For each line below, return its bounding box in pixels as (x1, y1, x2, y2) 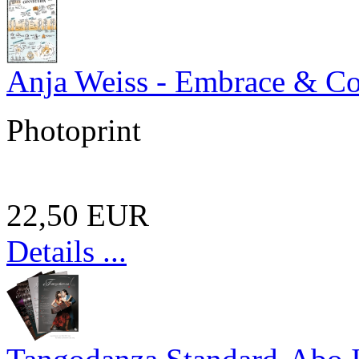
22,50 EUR (6, 197, 149, 232)
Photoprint (6, 112, 141, 147)
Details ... (6, 233, 127, 268)
